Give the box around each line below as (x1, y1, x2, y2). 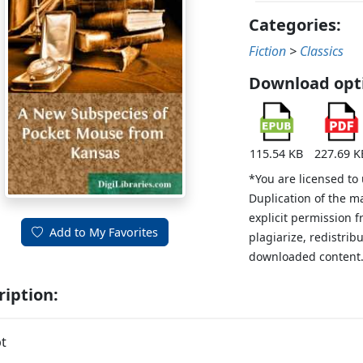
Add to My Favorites (49, 224, 159, 241)
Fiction (249, 42, 287, 61)
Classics (300, 42, 344, 61)
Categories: (249, 14, 342, 36)
